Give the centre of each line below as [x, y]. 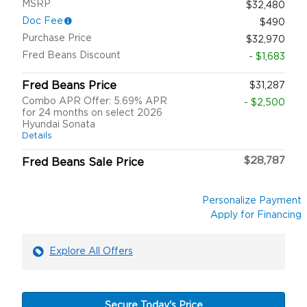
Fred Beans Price [69, 85]
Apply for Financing [256, 215]
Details [37, 135]
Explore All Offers [91, 251]
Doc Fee [42, 21]
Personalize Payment [252, 200]
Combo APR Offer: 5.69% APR [95, 101]
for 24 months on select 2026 [92, 113]
